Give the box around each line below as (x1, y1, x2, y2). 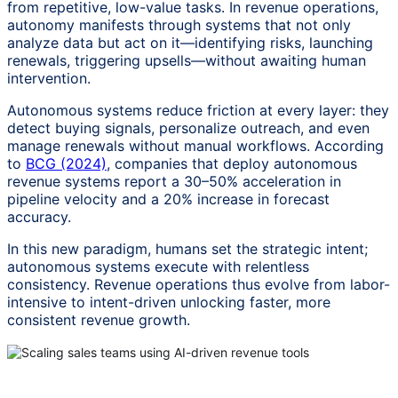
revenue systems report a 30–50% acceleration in (7, 171, 341, 190)
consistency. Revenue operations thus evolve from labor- (7, 275, 390, 293)
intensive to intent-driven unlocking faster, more (7, 292, 330, 311)
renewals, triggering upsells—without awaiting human (7, 51, 366, 69)
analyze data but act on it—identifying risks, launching (7, 33, 373, 52)
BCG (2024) (26, 154, 107, 172)
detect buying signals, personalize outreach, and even (7, 118, 370, 137)
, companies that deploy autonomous (107, 154, 357, 172)
